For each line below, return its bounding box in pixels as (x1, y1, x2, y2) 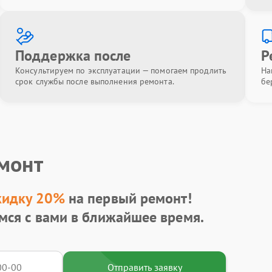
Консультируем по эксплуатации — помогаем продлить (15, 65, 226, 76)
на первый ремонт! (64, 188, 192, 208)
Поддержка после (15, 46, 131, 65)
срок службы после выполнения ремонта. (15, 76, 174, 87)
